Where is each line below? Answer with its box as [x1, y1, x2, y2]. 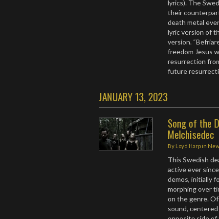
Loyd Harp [175, 142, 201, 149]
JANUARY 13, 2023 [99, 88, 168, 104]
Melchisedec [168, 126, 215, 142]
